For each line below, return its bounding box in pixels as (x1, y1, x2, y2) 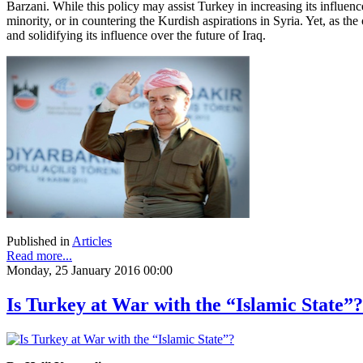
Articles (72, 234, 112, 249)
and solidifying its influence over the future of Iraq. (6, 28, 266, 43)
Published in (6, 234, 70, 249)
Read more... (6, 249, 72, 263)
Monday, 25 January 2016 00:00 (6, 263, 173, 278)
